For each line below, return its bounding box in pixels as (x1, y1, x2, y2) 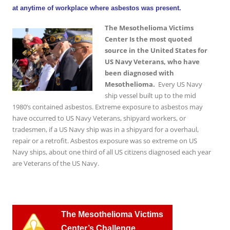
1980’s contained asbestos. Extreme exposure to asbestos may (12, 102, 203, 111)
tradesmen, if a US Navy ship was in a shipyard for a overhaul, (12, 124, 199, 134)
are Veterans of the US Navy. (12, 158, 99, 168)
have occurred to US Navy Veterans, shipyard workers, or (12, 113, 186, 123)
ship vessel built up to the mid (105, 90, 196, 100)
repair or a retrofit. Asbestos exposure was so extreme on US (12, 136, 197, 145)
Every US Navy (158, 79, 202, 89)
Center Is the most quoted (105, 34, 192, 44)
